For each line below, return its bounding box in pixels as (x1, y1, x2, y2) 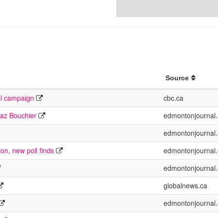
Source (165, 74, 189, 82)
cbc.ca (163, 93, 183, 103)
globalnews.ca (163, 181, 207, 190)
